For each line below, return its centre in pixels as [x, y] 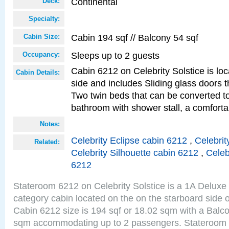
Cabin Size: [42, 37]
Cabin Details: [38, 72]
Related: [47, 142]
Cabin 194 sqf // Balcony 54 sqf [135, 38]
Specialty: [44, 19]
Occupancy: [41, 54]
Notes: [50, 124]
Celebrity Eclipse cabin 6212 [129, 140]
